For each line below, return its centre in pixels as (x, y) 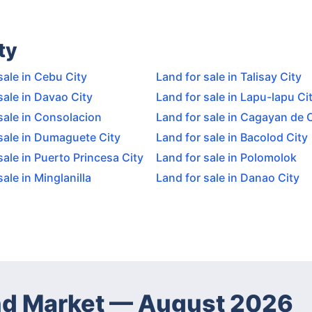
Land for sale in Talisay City (229, 76)
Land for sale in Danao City (228, 177)
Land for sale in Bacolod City (232, 137)
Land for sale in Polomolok (226, 157)
